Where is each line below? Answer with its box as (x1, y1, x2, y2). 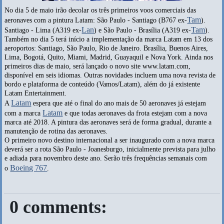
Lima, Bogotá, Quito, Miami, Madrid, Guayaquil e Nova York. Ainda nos (4, 53, 213, 61)
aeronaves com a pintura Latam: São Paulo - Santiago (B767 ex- (4, 16, 187, 24)
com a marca (4, 109, 43, 117)
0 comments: (9, 196, 107, 217)
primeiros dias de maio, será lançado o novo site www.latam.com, (4, 62, 191, 70)
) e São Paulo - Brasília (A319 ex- (94, 26, 191, 34)
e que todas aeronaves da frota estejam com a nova (62, 109, 207, 117)
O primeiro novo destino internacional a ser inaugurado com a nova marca (4, 136, 215, 144)
